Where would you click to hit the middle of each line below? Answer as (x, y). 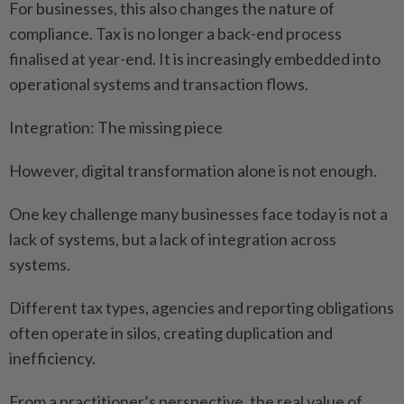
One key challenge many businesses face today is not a (198, 214)
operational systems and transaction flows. (159, 84)
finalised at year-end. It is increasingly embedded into (195, 59)
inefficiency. (52, 358)
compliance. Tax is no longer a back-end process (175, 34)
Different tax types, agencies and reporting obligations (202, 308)
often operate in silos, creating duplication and (171, 333)
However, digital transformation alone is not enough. (193, 171)
